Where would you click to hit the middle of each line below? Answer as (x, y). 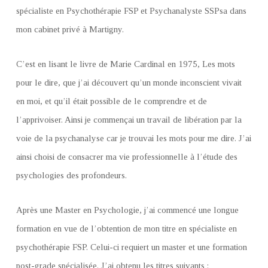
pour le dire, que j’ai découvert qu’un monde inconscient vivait (129, 83)
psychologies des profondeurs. (71, 175)
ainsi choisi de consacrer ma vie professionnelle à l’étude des (127, 157)
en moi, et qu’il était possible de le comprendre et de (112, 101)
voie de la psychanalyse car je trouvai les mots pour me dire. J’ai (134, 138)
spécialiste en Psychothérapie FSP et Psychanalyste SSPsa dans (131, 11)
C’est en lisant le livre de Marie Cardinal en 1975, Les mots (126, 64)
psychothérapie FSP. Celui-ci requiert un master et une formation (132, 247)
